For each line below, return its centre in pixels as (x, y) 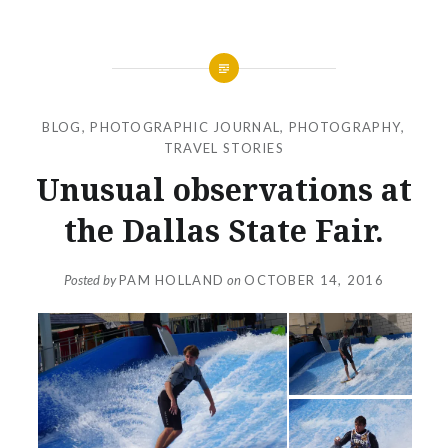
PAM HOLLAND (171, 280)
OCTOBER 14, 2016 (314, 280)
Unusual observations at (224, 189)
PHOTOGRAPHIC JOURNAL (185, 126)
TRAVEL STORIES (224, 147)
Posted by (91, 280)
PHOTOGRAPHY (345, 126)
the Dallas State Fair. (224, 230)
